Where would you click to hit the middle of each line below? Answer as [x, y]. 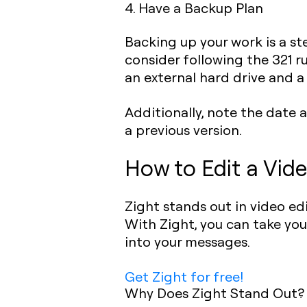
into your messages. [187, 241]
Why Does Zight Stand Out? [214, 293]
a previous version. [183, 130]
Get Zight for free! [184, 276]
